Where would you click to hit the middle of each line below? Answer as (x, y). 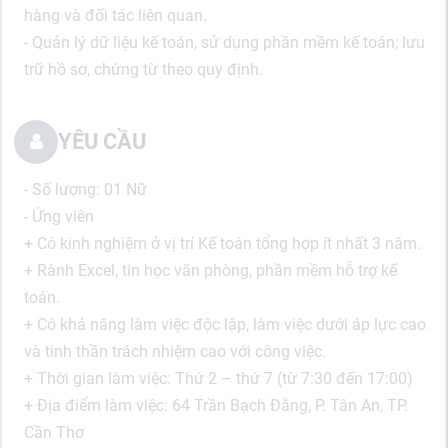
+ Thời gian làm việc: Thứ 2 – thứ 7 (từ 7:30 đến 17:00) (218, 378)
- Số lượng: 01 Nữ (85, 189)
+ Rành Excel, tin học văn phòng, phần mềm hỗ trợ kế (210, 270)
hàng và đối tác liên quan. (115, 15)
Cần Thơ (54, 432)
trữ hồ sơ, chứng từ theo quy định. (143, 69)
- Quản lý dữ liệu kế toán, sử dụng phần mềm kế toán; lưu (224, 42)
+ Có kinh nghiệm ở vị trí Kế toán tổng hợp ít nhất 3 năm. (222, 243)
